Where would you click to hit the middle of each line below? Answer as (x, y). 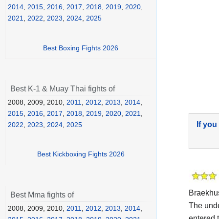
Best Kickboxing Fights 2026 (81, 154)
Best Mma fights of (42, 195)
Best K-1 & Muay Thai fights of (63, 88)
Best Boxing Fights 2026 (81, 48)
